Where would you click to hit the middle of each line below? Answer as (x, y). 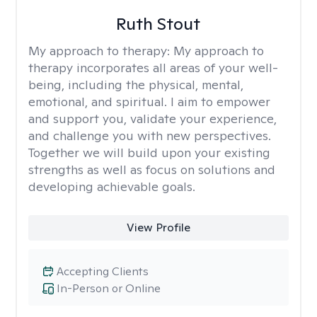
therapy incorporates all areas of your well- (153, 68)
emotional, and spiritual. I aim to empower (149, 102)
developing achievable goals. (112, 186)
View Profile (158, 227)
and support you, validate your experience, (152, 119)
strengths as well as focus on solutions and (152, 169)
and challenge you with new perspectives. (150, 136)
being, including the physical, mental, (136, 85)
